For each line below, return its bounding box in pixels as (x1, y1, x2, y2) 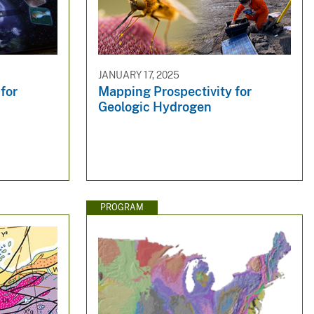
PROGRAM (100, 202, 144, 212)
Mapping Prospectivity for (97, 84, 252, 100)
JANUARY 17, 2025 (97, 69, 179, 81)
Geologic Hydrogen (97, 100, 212, 115)
